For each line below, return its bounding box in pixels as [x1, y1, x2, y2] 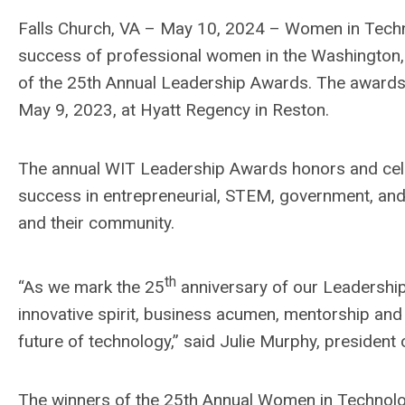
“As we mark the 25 [18, 277, 165, 298]
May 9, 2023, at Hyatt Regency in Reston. [18, 99, 329, 120]
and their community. [18, 212, 174, 233]
